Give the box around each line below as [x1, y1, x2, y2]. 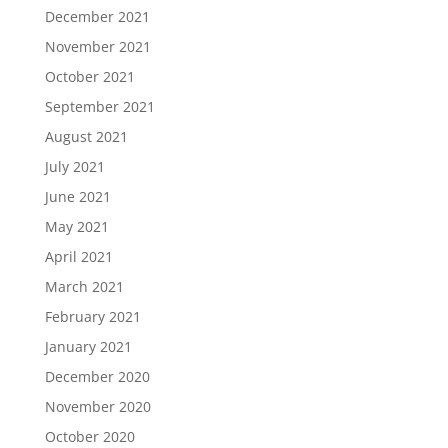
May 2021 [44, 217, 109, 237]
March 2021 [44, 277, 124, 297]
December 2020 [44, 367, 150, 387]
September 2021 [44, 97, 155, 117]
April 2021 [44, 247, 113, 267]
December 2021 [44, 7, 150, 27]
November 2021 [44, 37, 151, 57]
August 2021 [44, 127, 128, 147]
